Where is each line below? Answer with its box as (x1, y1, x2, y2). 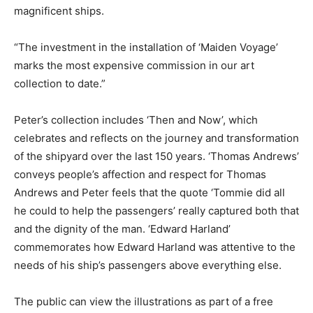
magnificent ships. (14, 4, 104, 18)
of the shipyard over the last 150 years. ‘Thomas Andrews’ (14, 150, 299, 163)
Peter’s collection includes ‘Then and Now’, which (14, 113, 258, 127)
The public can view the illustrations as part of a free (14, 295, 273, 309)
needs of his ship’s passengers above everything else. (14, 259, 282, 272)
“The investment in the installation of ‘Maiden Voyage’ (14, 41, 278, 54)
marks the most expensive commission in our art (14, 59, 254, 73)
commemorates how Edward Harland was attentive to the (14, 240, 296, 254)
